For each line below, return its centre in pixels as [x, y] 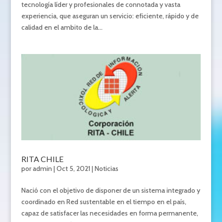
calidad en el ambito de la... [62, 28]
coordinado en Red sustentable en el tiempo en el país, [104, 202]
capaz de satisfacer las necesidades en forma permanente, [110, 213]
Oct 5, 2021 [73, 169]
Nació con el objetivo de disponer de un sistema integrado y [111, 191]
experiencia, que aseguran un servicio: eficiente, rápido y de [110, 16]
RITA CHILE [42, 159]
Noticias [106, 169]
